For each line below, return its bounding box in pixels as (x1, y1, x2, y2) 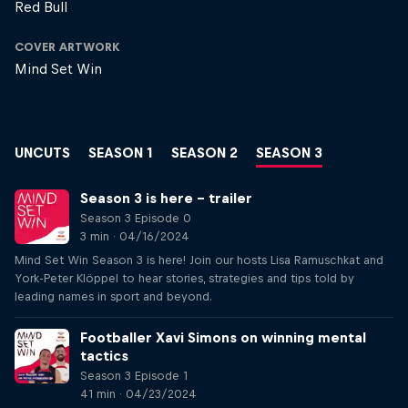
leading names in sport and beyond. (15, 290, 212, 303)
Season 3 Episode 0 (80, 211, 191, 225)
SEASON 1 (88, 145, 153, 160)
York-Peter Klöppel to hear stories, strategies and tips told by (15, 271, 354, 285)
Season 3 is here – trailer (80, 190, 252, 206)
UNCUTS (15, 145, 70, 160)
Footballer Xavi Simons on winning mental (80, 330, 366, 345)
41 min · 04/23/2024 (80, 387, 197, 401)
